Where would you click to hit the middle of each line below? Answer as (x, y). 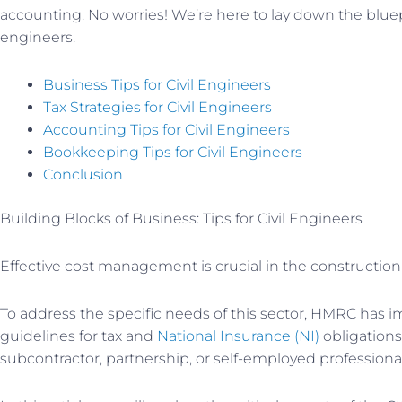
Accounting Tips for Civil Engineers (166, 129)
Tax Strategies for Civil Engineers (157, 107)
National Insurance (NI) (238, 336)
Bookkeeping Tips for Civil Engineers (173, 152)
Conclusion (83, 174)
